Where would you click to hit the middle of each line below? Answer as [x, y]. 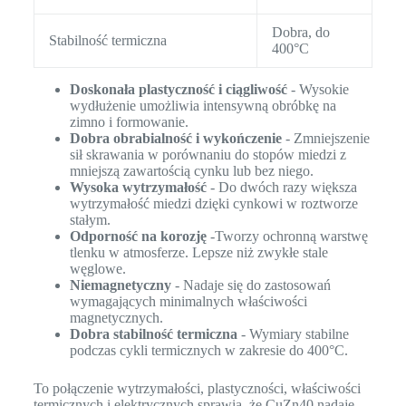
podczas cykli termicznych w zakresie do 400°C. [208, 351]
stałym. [90, 220]
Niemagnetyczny [120, 285]
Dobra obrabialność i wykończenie [175, 139]
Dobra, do [300, 33]
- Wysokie [318, 90]
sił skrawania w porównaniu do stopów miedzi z [208, 155]
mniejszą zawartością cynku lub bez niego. [191, 171]
